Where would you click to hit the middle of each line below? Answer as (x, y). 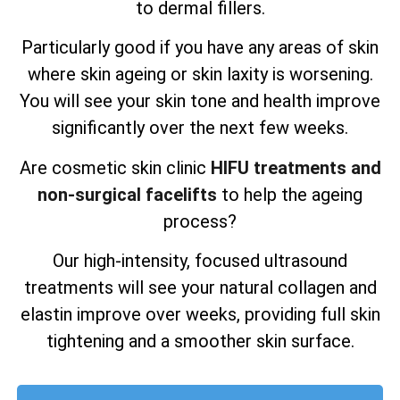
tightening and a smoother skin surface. (200, 341)
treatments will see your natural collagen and (200, 287)
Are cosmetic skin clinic (115, 167)
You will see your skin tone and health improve (200, 101)
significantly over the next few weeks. (200, 128)
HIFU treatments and (296, 167)
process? (200, 221)
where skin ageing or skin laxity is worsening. (200, 75)
